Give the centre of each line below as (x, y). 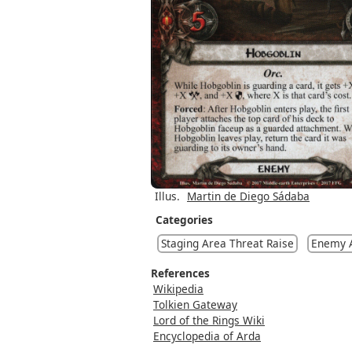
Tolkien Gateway (195, 304)
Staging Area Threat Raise (227, 243)
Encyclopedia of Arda (207, 335)
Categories (184, 219)
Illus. (167, 196)
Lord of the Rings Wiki (209, 320)
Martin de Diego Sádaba (248, 196)
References (180, 273)
